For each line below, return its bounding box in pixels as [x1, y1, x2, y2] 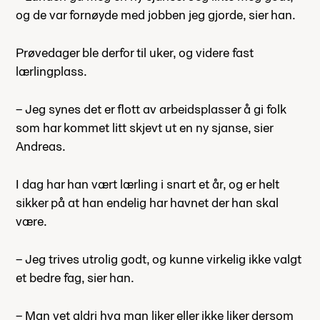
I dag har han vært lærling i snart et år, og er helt [16, 175, 279, 192]
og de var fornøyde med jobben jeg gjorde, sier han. [16, 6, 296, 23]
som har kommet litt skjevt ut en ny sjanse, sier [16, 119, 273, 136]
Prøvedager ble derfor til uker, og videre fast [16, 44, 254, 61]
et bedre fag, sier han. [16, 269, 134, 286]
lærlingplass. [16, 62, 87, 79]
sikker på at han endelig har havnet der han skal [16, 194, 279, 211]
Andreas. [16, 137, 66, 154]
